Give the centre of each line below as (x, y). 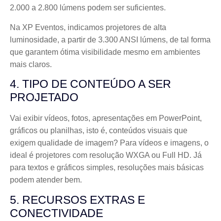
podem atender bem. (46, 180)
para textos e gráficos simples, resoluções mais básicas (107, 168)
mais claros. (31, 64)
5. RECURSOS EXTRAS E (77, 200)
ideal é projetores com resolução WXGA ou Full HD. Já (106, 155)
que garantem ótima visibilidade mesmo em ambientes (105, 52)
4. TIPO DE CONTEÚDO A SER (91, 84)
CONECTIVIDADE (56, 213)
